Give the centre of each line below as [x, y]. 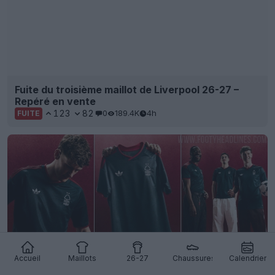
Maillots [83, 258]
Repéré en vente [55, 101]
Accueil [28, 258]
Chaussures [194, 258]
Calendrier [247, 258]
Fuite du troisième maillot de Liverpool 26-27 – [127, 89]
